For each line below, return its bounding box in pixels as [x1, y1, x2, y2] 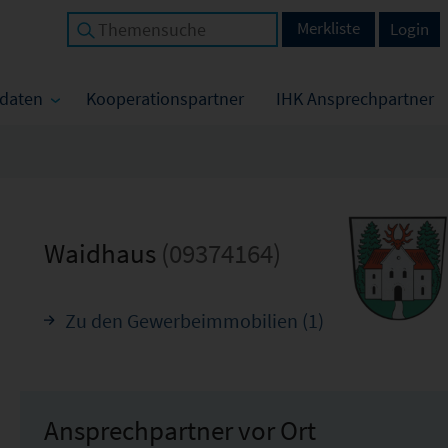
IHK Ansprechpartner [276, 87, 434, 110]
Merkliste [297, 17, 360, 39]
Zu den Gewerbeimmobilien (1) [64, 309, 324, 333]
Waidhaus [43, 236, 161, 270]
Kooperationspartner [86, 87, 244, 110]
